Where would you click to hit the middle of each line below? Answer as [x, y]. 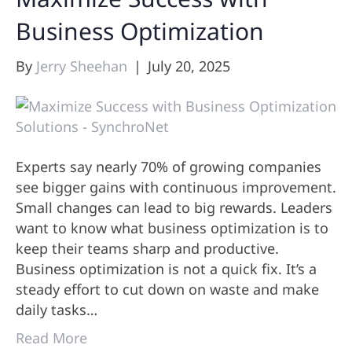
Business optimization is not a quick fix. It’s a [166, 269]
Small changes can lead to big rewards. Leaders [174, 208]
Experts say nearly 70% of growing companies [169, 167]
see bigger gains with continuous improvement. [176, 187]
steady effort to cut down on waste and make [167, 290]
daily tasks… [57, 310]
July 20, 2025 [189, 66]
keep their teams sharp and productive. [147, 249]
